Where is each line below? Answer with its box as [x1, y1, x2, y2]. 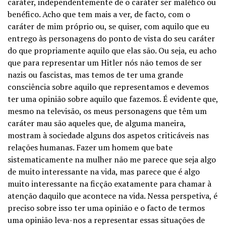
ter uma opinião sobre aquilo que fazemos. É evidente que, [8, 93, 218, 104]
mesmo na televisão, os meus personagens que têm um [8, 105, 207, 117]
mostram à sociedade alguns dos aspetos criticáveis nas [8, 130, 209, 141]
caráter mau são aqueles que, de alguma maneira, [8, 118, 186, 129]
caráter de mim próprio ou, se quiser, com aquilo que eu [8, 21, 209, 32]
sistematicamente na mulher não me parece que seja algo [8, 154, 216, 165]
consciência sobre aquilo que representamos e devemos [8, 81, 209, 92]
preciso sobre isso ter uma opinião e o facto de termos [8, 202, 205, 213]
